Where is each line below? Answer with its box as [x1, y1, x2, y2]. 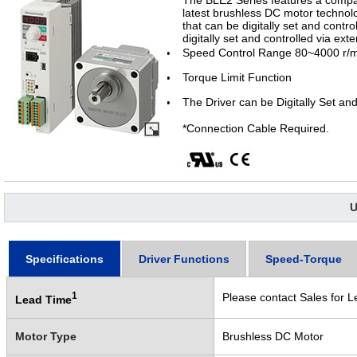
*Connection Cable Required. [182, 122, 329, 135]
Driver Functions [139, 252, 230, 265]
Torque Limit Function [182, 71, 292, 84]
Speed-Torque [265, 252, 343, 265]
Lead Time [14, 292, 72, 306]
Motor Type [14, 329, 76, 343]
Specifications [25, 252, 104, 265]
